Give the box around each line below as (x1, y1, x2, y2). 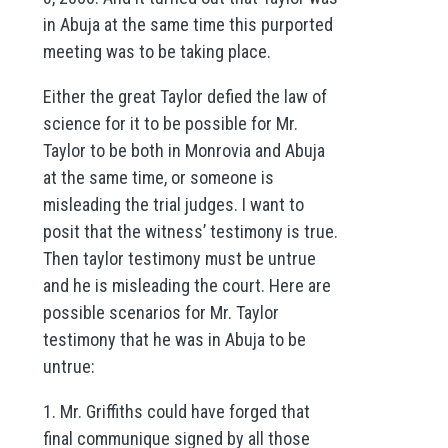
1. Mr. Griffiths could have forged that (42, 401, 310, 423)
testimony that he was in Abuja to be (42, 329, 306, 351)
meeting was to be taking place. (42, 41, 271, 63)
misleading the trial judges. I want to (42, 194, 304, 216)
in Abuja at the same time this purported (42, 14, 333, 36)
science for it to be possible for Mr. (42, 113, 298, 135)
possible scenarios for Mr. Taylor (42, 302, 279, 324)
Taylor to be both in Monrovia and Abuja (42, 140, 325, 162)
